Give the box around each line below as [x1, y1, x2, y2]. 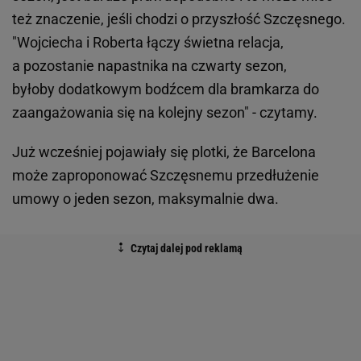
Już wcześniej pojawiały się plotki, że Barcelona [12, 143, 316, 161]
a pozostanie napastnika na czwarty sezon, [12, 57, 287, 75]
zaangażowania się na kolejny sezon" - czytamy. [12, 104, 317, 122]
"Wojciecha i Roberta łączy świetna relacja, [12, 34, 284, 52]
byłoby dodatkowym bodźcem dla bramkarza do [12, 81, 319, 98]
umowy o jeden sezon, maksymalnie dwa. [12, 190, 279, 208]
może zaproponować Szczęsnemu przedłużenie [12, 167, 319, 185]
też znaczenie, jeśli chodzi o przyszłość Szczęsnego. [12, 10, 346, 28]
